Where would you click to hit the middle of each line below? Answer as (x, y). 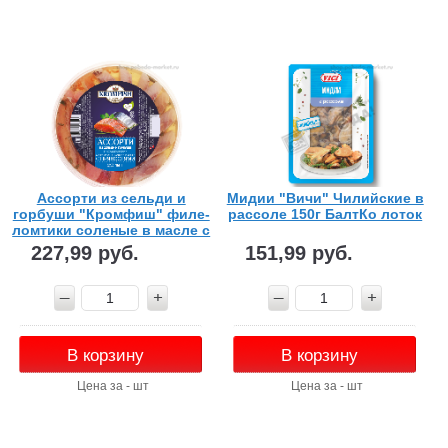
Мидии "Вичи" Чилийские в (325, 197)
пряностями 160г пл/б (111, 245)
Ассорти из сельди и (111, 197)
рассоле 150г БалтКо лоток (325, 213)
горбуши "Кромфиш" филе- (111, 213)
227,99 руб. (84, 252)
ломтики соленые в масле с (111, 229)
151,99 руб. (298, 252)
